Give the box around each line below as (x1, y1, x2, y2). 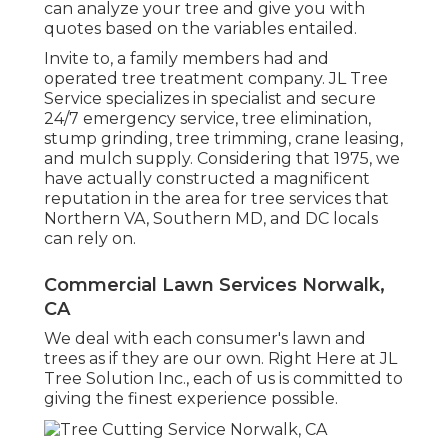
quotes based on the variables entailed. (44, 18, 357, 38)
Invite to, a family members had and (44, 48, 329, 68)
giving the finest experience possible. (44, 388, 338, 408)
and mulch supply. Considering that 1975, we (44, 148, 400, 168)
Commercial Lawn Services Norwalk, (44, 273, 385, 296)
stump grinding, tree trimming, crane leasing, (44, 128, 403, 148)
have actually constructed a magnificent (44, 168, 370, 188)
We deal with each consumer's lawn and (44, 328, 366, 348)
